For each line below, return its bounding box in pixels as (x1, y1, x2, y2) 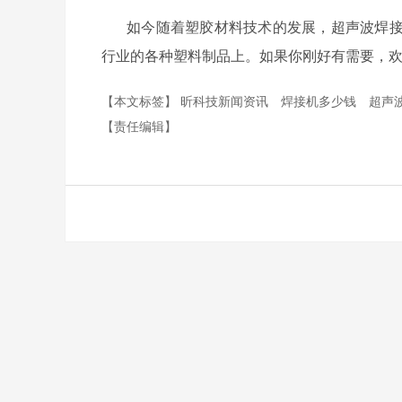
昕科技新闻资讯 (180, 92, 272, 109)
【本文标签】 (101, 92, 180, 109)
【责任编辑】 (101, 117, 177, 135)
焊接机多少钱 (281, 92, 360, 109)
